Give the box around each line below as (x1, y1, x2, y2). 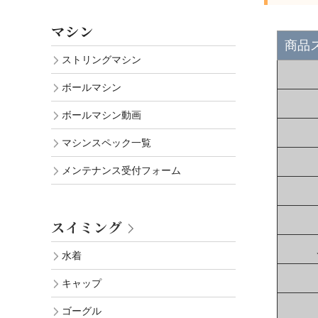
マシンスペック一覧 (62, 137, 151, 149)
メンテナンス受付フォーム (62, 165, 181, 177)
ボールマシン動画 (62, 109, 141, 121)
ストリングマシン (62, 54, 141, 66)
